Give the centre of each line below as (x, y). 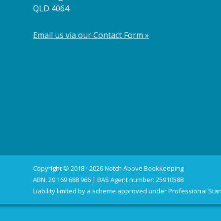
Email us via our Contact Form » (91, 35)
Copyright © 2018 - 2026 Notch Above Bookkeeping (108, 168)
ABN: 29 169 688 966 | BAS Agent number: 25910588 (108, 179)
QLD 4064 (51, 9)
